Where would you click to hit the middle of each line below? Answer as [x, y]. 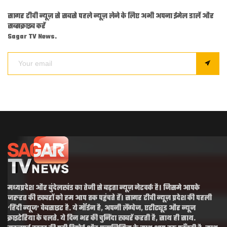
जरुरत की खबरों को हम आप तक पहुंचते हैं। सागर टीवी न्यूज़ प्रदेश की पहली [110, 198]
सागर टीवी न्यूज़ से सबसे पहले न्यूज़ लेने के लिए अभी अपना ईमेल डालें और [111, 16]
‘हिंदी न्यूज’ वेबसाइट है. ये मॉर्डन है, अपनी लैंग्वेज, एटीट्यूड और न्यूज [102, 208]
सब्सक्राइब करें [27, 26]
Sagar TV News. [32, 36]
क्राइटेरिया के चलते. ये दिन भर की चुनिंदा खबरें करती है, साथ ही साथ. [102, 218]
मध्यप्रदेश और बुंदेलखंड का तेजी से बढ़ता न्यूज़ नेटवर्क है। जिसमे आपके [104, 188]
